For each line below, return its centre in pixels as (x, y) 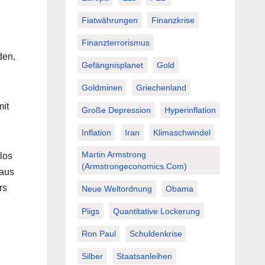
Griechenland (161, 88)
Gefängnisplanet (112, 65)
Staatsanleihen (144, 256)
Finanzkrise (173, 20)
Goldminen (102, 88)
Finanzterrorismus (115, 43)
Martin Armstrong (114, 154)
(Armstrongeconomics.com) (134, 166)
